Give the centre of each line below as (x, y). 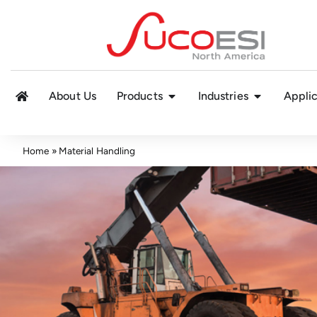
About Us (73, 96)
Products (139, 96)
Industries (223, 96)
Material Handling (97, 151)
